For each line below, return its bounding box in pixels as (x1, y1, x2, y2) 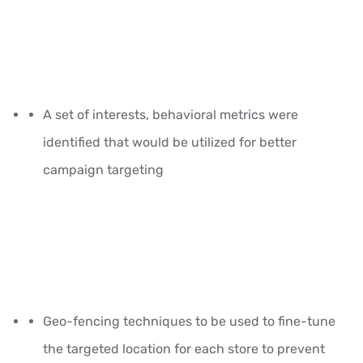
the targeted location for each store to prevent (43, 340, 325, 357)
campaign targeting (43, 161, 164, 177)
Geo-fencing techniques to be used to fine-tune (43, 313, 335, 329)
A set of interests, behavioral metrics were (43, 106, 298, 122)
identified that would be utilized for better (43, 134, 297, 150)
